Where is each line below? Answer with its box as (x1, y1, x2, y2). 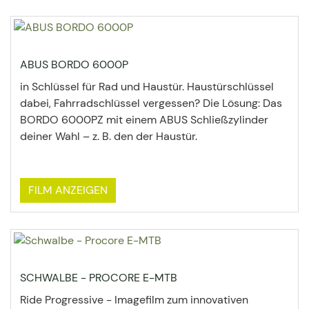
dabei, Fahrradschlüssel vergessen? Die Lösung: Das (20, 96, 282, 110)
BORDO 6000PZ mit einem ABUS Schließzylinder (20, 112, 268, 127)
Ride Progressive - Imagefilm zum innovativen (20, 292, 248, 307)
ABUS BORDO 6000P (20, 57, 128, 72)
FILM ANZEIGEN (28, 183, 108, 197)
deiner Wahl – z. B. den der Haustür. (20, 129, 197, 143)
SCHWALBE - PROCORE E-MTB (20, 270, 177, 285)
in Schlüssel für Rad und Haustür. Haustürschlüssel (20, 79, 274, 94)
